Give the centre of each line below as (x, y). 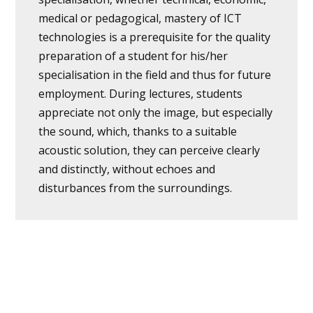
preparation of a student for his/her (133, 56)
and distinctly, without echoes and (126, 169)
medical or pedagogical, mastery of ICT (140, 19)
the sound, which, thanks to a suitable (137, 132)
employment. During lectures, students (140, 94)
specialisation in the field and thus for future (154, 75)
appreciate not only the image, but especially (155, 113)
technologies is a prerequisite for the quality (154, 37)
